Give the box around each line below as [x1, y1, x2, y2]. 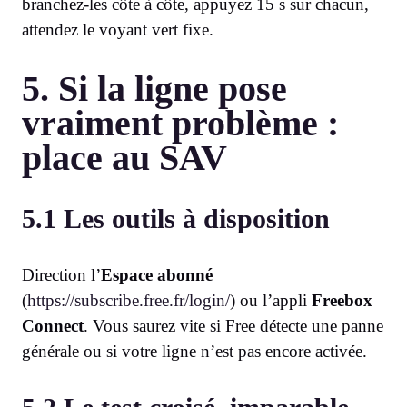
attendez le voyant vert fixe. [22, 20, 213, 40]
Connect [22, 316, 84, 336]
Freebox [312, 291, 372, 311]
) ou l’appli [230, 291, 312, 311]
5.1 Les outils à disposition [22, 203, 330, 234]
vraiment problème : [22, 103, 339, 144]
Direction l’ [22, 265, 101, 285]
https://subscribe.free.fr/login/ [27, 291, 230, 311]
